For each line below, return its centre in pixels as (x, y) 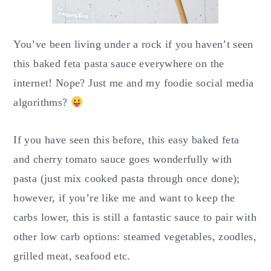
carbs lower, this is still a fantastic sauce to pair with (135, 217)
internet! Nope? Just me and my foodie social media (134, 83)
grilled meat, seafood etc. (72, 256)
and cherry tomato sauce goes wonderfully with (123, 159)
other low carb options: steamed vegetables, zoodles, (135, 237)
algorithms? (42, 103)
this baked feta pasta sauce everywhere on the (119, 64)
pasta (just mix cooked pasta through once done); (127, 179)
